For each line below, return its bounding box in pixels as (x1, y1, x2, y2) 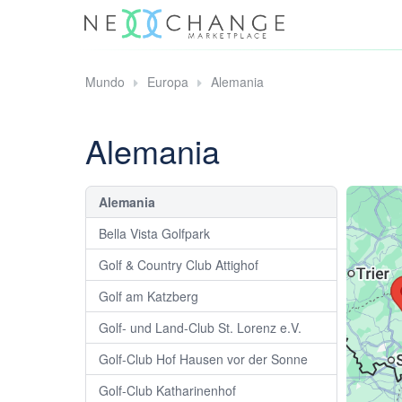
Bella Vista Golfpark (99, 224, 210, 243)
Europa (147, 73, 188, 91)
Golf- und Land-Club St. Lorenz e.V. (99, 319, 301, 337)
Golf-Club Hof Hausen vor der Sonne (99, 350, 308, 369)
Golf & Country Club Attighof (99, 256, 258, 275)
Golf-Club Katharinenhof (99, 381, 236, 400)
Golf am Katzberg (99, 287, 198, 306)
